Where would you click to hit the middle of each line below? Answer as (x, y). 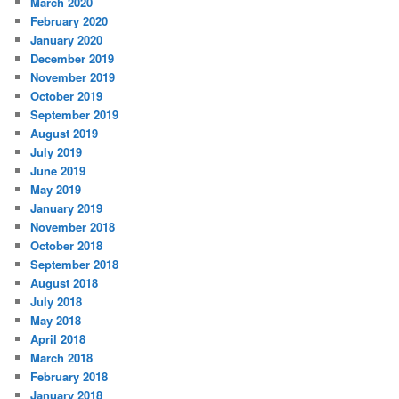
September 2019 (75, 115)
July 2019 (57, 152)
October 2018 (67, 246)
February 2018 (69, 377)
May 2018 (56, 321)
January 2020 (67, 40)
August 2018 (65, 283)
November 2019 (73, 77)
